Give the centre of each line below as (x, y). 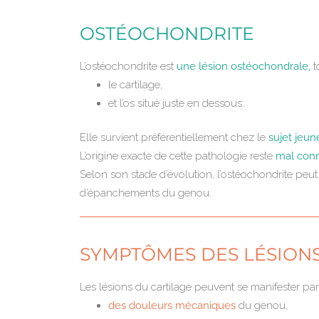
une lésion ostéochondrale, (245, 66)
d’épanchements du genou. (146, 193)
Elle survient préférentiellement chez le (174, 138)
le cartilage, (135, 84)
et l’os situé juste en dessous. (176, 103)
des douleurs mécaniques (173, 306)
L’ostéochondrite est (128, 66)
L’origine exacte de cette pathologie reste (178, 156)
